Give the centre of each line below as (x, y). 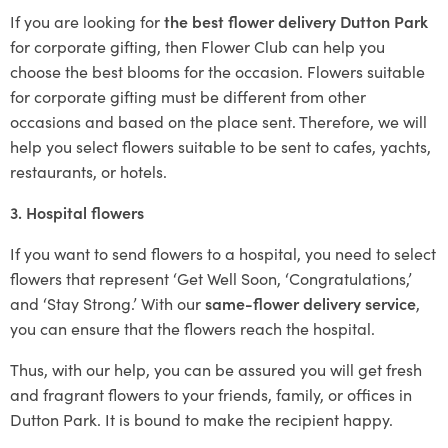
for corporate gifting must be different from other (188, 96)
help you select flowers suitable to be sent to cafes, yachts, (220, 146)
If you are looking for (87, 21)
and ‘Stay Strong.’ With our (107, 303)
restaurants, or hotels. (88, 171)
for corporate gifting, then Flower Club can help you (197, 46)
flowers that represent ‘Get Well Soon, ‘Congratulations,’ (211, 278)
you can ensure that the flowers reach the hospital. (192, 328)
